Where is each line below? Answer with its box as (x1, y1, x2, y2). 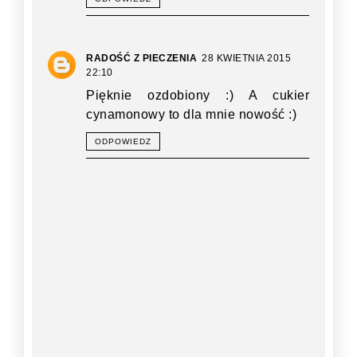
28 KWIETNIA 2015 (202, 53, 291, 65)
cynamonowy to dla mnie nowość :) (86, 108, 296, 122)
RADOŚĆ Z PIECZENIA (86, 53, 197, 65)
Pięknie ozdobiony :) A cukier (86, 88, 309, 103)
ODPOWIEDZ (95, 137, 151, 147)
